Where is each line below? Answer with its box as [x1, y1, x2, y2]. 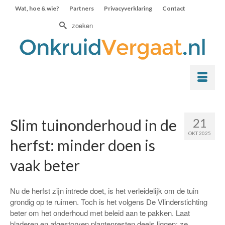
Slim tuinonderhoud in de [10, 116, 177, 134]
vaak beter [10, 156, 80, 174]
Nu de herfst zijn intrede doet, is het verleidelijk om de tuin [10, 185, 198, 196]
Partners [69, 5, 94, 12]
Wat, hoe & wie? [15, 5, 59, 12]
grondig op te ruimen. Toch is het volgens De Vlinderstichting [10, 196, 207, 207]
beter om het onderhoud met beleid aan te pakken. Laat [10, 207, 190, 218]
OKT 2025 [188, 130, 211, 136]
